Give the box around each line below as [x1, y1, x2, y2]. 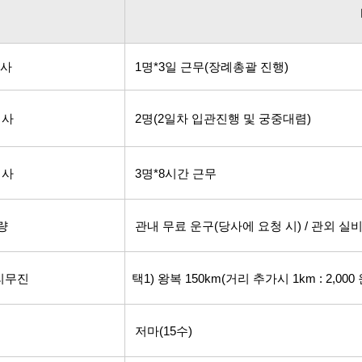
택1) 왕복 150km [132, 272, 221, 285]
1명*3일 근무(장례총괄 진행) [125, 61, 288, 74]
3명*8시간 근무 [125, 167, 217, 180]
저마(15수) [125, 325, 192, 338]
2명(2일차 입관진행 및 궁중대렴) [125, 112, 311, 125]
